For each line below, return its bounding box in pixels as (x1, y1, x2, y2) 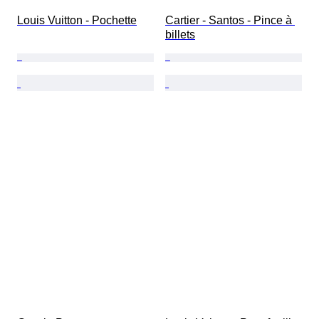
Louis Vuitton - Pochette (17, 14, 137, 27)
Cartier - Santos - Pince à (165, 14, 295, 27)
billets (165, 28, 195, 41)
